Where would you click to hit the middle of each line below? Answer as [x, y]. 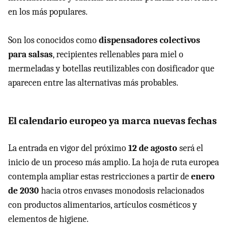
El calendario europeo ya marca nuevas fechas [112, 121]
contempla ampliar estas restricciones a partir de [100, 176]
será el [190, 148]
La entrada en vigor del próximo [68, 148]
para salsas [30, 54]
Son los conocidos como [53, 40]
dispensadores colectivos [149, 40]
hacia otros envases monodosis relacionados [122, 191]
